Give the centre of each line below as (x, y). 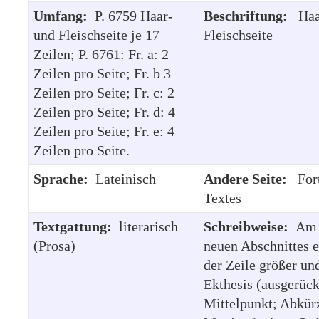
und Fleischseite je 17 (96, 35)
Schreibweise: (250, 226)
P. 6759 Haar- (134, 15)
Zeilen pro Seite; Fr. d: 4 (104, 111)
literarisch (148, 226)
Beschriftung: (249, 15)
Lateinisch (126, 178)
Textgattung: (76, 226)
